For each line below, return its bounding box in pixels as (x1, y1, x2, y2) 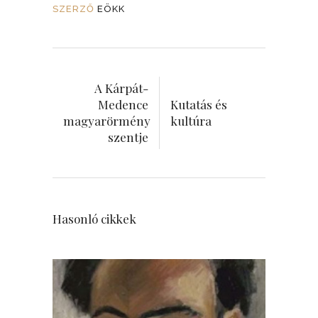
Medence (98, 97, 148, 112)
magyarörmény (63, 113, 150, 128)
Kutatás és (170, 97, 227, 112)
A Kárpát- (94, 80, 148, 96)
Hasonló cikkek (53, 211, 136, 226)
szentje (108, 129, 148, 145)
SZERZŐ (53, 4, 94, 14)
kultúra (170, 113, 212, 128)
